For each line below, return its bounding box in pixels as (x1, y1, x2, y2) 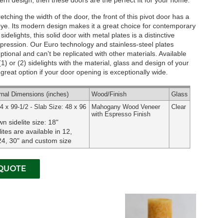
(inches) (44, 91, 69, 98)
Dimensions (11, 91, 44, 98)
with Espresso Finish (91, 110, 150, 118)
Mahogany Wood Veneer (91, 103, 160, 110)
